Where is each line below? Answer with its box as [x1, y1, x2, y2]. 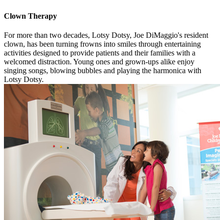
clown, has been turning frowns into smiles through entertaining [4, 40, 201, 49]
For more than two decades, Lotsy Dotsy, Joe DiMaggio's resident [4, 31, 208, 40]
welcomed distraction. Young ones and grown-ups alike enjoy [4, 57, 194, 66]
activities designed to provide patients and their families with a [4, 49, 195, 57]
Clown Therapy [4, 12, 57, 21]
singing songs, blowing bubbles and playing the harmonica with [4, 66, 201, 75]
